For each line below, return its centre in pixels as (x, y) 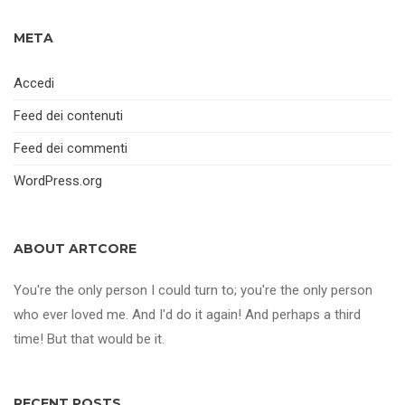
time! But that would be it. (89, 339)
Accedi (34, 83)
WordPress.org (58, 181)
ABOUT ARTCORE (75, 249)
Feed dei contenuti (68, 116)
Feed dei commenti (71, 148)
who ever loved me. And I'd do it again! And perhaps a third (187, 315)
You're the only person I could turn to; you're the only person (193, 290)
